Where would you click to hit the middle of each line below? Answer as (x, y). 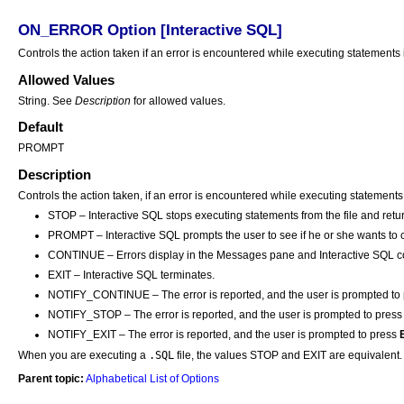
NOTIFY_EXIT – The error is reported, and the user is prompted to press (224, 334)
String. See (46, 101)
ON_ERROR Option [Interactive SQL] (150, 30)
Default (41, 128)
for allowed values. (179, 101)
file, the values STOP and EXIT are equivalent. (288, 355)
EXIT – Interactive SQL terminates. (131, 275)
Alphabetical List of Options (152, 379)
